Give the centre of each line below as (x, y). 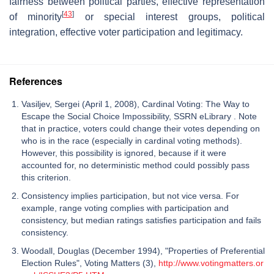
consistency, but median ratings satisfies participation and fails (141, 220)
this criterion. (46, 177)
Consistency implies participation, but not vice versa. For (130, 195)
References (36, 81)
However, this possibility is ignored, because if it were (124, 153)
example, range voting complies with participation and (125, 208)
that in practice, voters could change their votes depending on (141, 128)
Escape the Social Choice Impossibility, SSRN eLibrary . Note (139, 116)
